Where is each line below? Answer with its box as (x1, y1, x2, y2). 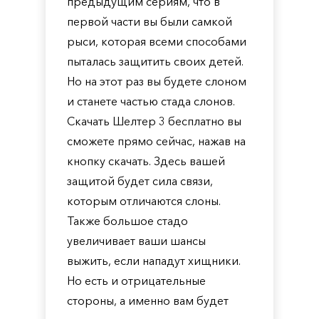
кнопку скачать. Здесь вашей (67, 154, 225, 168)
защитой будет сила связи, (67, 174, 213, 188)
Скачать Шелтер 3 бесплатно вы (67, 114, 241, 128)
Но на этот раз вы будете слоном (67, 74, 246, 88)
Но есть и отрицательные (67, 273, 206, 288)
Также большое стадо (67, 214, 188, 228)
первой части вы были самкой (67, 14, 232, 28)
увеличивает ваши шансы (67, 234, 206, 248)
